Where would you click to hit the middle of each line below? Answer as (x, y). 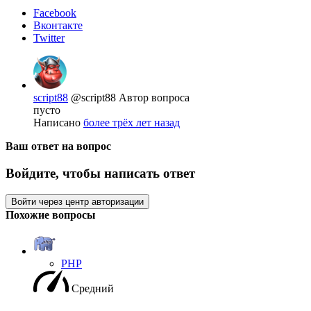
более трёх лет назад (132, 123)
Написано (58, 123)
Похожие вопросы (51, 215)
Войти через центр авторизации (77, 201)
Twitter (49, 38)
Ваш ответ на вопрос (58, 146)
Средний (93, 288)
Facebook (55, 13)
